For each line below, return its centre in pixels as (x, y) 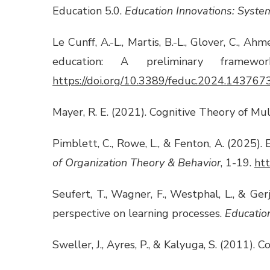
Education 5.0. (89, 11)
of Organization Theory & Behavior (137, 163)
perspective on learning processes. (139, 214)
